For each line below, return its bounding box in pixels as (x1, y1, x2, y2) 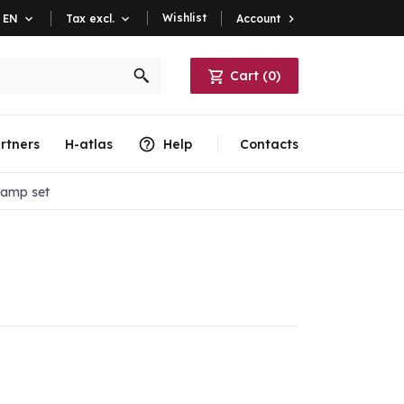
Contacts (239, 136, 298, 152)
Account (235, 11, 280, 25)
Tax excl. (65, 11, 115, 25)
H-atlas (64, 136, 113, 152)
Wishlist (161, 11, 207, 24)
